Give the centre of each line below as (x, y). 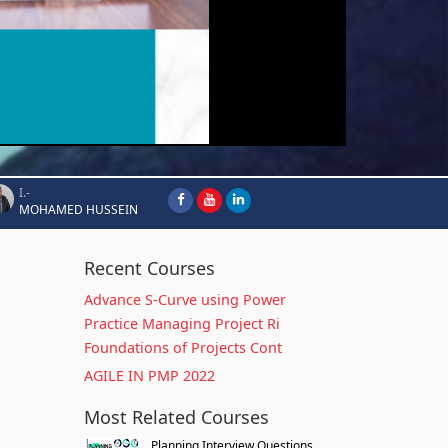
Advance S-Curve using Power (184, 299)
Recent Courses (149, 268)
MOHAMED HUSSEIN (78, 209)
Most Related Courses (176, 417)
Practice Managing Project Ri (181, 323)
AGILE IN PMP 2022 (149, 375)
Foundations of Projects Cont (182, 347)
